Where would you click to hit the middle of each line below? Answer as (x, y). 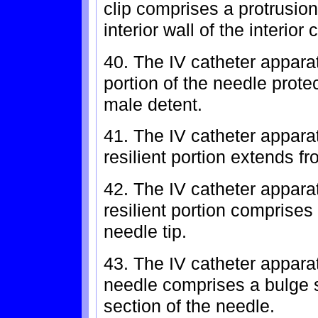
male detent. (153, 104)
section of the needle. (189, 306)
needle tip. (145, 231)
